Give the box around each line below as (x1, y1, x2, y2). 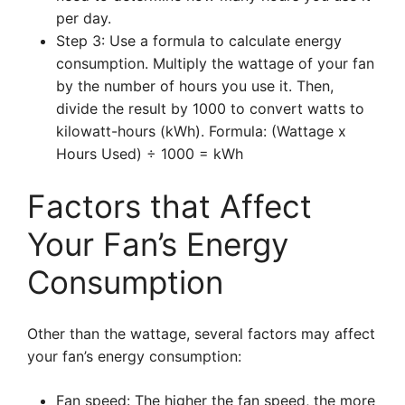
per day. (56, 9, 111, 27)
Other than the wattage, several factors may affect (27, 325, 375, 343)
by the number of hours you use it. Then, (56, 77, 334, 95)
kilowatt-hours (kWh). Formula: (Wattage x (56, 122, 346, 140)
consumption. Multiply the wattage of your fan (56, 54, 374, 72)
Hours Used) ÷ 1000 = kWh (56, 145, 243, 163)
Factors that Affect (27, 187, 312, 225)
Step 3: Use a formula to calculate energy (56, 32, 342, 50)
